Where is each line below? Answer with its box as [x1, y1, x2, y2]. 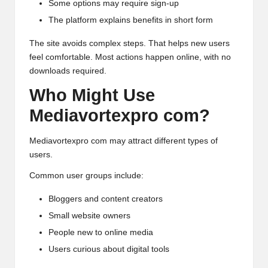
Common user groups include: [29, 171, 144, 181]
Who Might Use [29, 85, 155, 105]
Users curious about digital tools [48, 245, 169, 254]
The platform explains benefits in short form [48, 15, 213, 25]
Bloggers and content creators [48, 194, 163, 204]
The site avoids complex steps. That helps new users [29, 38, 230, 48]
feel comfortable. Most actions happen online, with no [29, 52, 231, 62]
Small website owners [48, 211, 130, 221]
